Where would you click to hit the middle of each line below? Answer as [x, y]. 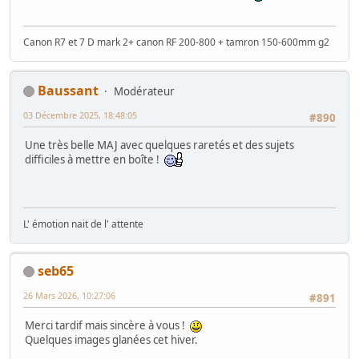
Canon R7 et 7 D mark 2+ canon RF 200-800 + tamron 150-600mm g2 [176, 42]
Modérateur [144, 91]
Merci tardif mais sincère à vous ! [107, 326]
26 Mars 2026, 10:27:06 [69, 295]
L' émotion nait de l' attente [83, 224]
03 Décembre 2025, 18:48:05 [80, 115]
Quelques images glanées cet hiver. [111, 340]
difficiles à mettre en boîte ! [95, 160]
